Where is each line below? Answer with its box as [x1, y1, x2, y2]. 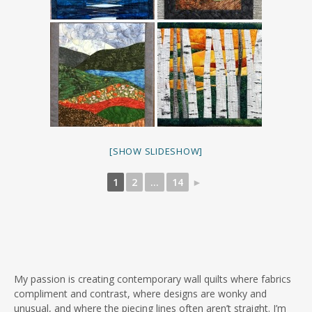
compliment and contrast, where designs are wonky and [14, 287, 267, 300]
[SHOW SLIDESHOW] [109, 145, 203, 157]
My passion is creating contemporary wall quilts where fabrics [14, 272, 291, 286]
